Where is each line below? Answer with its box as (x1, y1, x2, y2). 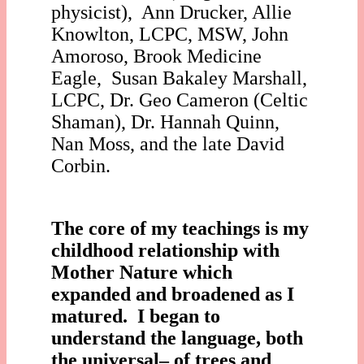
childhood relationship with (51, 239, 279, 261)
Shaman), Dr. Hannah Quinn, (51, 110, 279, 132)
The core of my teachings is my (51, 217, 309, 239)
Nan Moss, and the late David (51, 132, 284, 154)
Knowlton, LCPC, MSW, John (51, 23, 288, 45)
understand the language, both (51, 327, 303, 349)
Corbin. (51, 154, 110, 176)
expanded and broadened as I (51, 283, 294, 305)
